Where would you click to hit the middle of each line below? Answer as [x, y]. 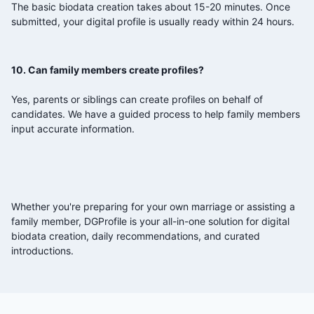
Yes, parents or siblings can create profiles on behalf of [137, 99]
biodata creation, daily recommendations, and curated [136, 235]
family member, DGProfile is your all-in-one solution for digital [150, 221]
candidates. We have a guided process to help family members [156, 114]
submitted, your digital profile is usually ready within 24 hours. [153, 21]
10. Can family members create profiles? [108, 69]
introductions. [42, 250]
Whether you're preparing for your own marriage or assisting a [153, 206]
